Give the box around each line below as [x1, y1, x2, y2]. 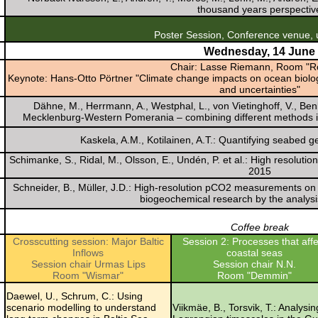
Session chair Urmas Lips [31, 258, 146, 270]
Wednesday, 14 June [204, 45, 315, 57]
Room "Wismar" [53, 269, 124, 281]
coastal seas [226, 246, 283, 258]
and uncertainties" [219, 83, 300, 95]
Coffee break [230, 221, 289, 233]
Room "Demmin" [217, 269, 292, 281]
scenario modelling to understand [6, 301, 156, 313]
